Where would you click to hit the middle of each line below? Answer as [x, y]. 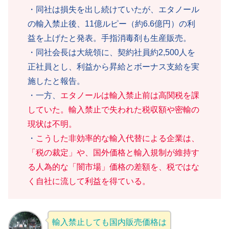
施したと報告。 [56, 81]
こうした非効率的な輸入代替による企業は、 [118, 139]
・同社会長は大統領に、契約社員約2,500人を [111, 53]
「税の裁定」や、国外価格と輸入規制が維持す [113, 153]
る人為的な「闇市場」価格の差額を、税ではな [113, 167]
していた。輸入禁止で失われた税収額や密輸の [113, 110]
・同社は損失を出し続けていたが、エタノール [113, 10]
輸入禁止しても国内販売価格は [109, 222]
